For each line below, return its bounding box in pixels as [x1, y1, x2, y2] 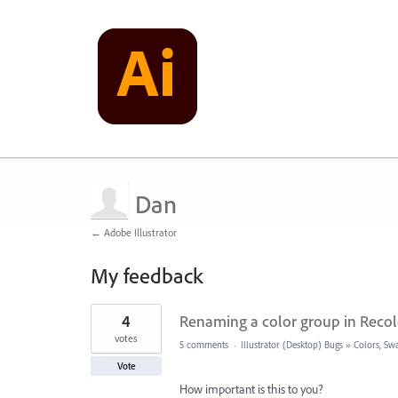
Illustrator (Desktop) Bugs [241, 338, 343, 351]
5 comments [179, 338, 228, 351]
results [91, 314, 122, 330]
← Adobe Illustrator [91, 226, 177, 239]
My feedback [91, 262, 203, 289]
